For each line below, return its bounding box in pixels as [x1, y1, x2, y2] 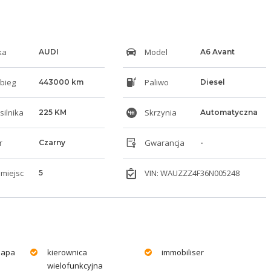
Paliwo [143, 76, 169, 88]
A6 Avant [200, 47, 235, 56]
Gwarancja [143, 137, 184, 148]
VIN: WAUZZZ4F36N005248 [143, 167, 240, 178]
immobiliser [162, 246, 204, 258]
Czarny [39, 137, 65, 147]
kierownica [47, 246, 87, 258]
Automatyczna [200, 107, 258, 117]
